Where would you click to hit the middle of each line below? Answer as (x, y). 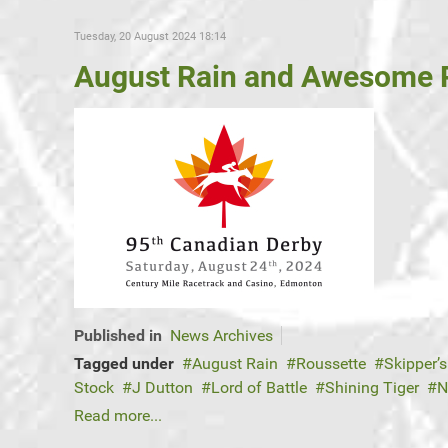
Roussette (331, 364)
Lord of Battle (259, 388)
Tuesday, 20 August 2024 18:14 (150, 37)
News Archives (221, 336)
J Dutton (162, 388)
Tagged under (124, 364)
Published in (118, 336)
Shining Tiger (372, 388)
